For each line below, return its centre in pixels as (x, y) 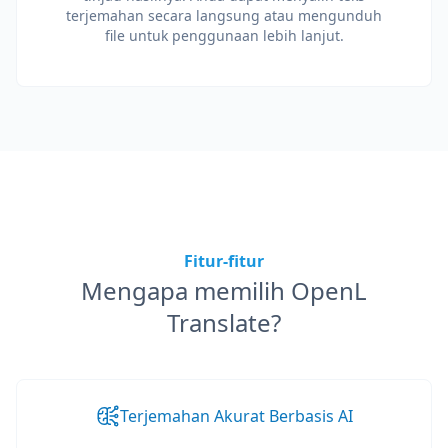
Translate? (224, 322)
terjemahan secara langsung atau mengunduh (224, 15)
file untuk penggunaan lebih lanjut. (224, 35)
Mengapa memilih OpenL (224, 290)
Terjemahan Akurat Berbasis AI (236, 416)
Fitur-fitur (224, 261)
